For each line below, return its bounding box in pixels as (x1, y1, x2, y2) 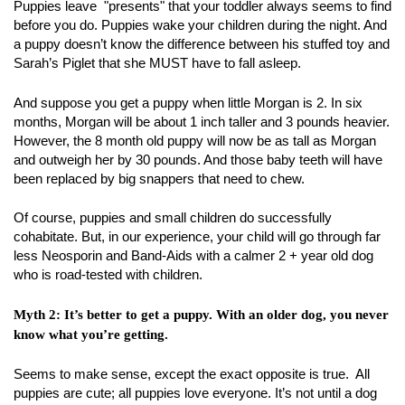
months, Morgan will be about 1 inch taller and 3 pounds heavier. (14, 113, 390, 129)
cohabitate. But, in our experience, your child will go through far (14, 229, 381, 244)
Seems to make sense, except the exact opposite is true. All (14, 366, 370, 381)
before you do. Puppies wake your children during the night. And (14, 17, 387, 33)
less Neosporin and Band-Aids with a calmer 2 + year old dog (14, 248, 373, 263)
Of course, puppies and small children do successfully (14, 210, 332, 225)
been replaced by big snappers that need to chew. (14, 170, 305, 186)
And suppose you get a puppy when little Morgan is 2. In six (14, 94, 363, 110)
